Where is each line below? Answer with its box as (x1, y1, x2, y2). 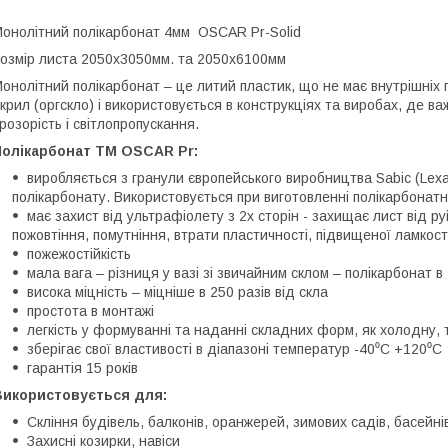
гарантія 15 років (27, 359, 138, 376)
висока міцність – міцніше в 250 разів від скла (27, 283, 328, 300)
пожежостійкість (27, 245, 131, 262)
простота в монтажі (27, 302, 154, 319)
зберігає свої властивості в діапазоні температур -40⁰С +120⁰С (27, 340, 442, 357)
